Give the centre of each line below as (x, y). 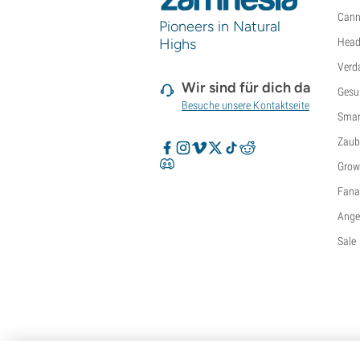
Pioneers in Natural (220, 27)
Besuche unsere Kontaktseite (245, 106)
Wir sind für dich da (246, 88)
